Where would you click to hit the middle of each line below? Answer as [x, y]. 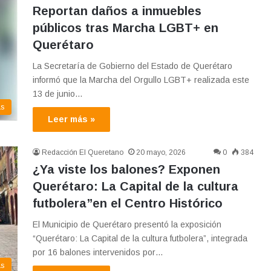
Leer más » [71, 119]
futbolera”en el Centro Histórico [128, 204]
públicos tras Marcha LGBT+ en [126, 28]
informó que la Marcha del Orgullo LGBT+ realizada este [141, 80]
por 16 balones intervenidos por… [98, 253]
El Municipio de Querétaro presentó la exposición [127, 225]
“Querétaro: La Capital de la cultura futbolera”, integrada [140, 239]
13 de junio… [58, 94]
